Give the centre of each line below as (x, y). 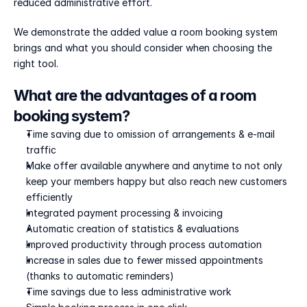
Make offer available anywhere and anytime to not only (154, 165)
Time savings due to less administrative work (128, 292)
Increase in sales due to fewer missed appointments (145, 260)
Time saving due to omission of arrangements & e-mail (150, 134)
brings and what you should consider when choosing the (143, 48)
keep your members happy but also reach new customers (157, 181)
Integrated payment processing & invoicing (124, 213)
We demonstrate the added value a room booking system (146, 32)
